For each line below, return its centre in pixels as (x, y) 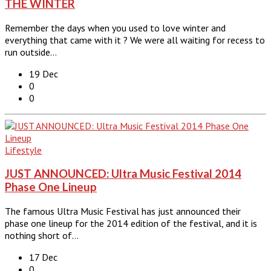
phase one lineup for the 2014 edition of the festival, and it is (131, 223)
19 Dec (44, 73)
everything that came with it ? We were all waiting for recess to (135, 40)
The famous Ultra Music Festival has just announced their (123, 211)
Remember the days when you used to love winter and (115, 28)
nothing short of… (42, 235)
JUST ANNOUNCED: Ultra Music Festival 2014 (123, 174)
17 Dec (43, 257)
